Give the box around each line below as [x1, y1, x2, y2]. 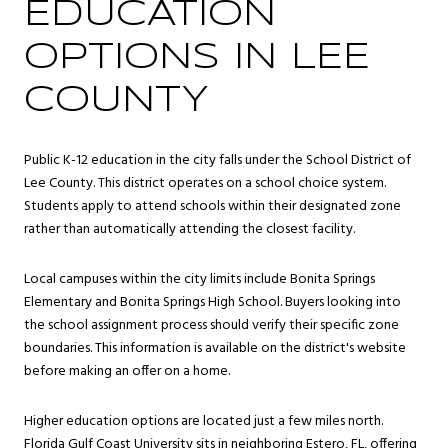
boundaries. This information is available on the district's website [24, 337, 406, 361]
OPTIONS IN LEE [24, 40, 370, 75]
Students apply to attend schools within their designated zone [24, 195, 401, 219]
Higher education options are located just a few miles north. [24, 409, 383, 433]
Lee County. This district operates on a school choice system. [24, 172, 386, 196]
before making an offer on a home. [24, 360, 230, 384]
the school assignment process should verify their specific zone [24, 314, 399, 338]
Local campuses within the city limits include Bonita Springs [24, 268, 375, 292]
